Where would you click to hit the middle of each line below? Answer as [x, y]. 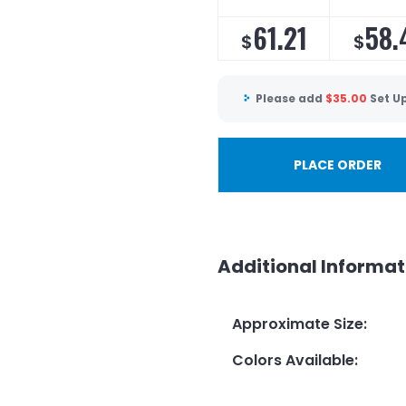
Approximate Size [298, 324]
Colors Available [293, 360]
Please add [290, 99]
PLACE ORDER [337, 164]
